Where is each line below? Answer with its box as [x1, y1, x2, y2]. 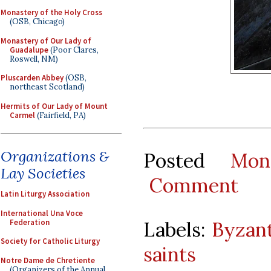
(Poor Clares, [48, 44, 99, 55]
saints [143, 241, 196, 267]
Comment [149, 172, 238, 198]
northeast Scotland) [10, 82, 85, 92]
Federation [10, 217, 50, 227]
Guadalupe [10, 44, 48, 55]
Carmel [10, 109, 35, 120]
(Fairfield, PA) [35, 109, 86, 120]
